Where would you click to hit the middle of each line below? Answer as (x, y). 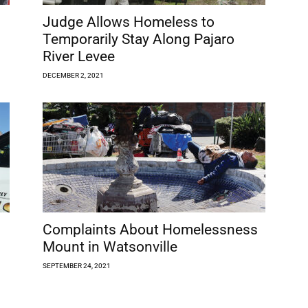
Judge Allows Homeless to (129, 22)
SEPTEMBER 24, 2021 (77, 265)
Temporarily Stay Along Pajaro (139, 39)
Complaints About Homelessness (150, 229)
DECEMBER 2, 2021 (73, 75)
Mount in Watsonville (110, 246)
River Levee (79, 56)
